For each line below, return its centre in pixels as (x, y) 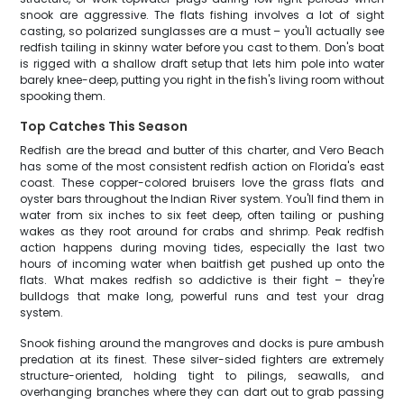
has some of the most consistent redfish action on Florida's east (202, 166)
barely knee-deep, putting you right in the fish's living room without (202, 80)
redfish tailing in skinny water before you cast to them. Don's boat (202, 47)
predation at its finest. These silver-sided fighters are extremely (202, 359)
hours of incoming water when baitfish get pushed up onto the (202, 264)
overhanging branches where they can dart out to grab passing (202, 392)
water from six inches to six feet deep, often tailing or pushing (202, 215)
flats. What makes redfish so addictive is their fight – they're (202, 280)
